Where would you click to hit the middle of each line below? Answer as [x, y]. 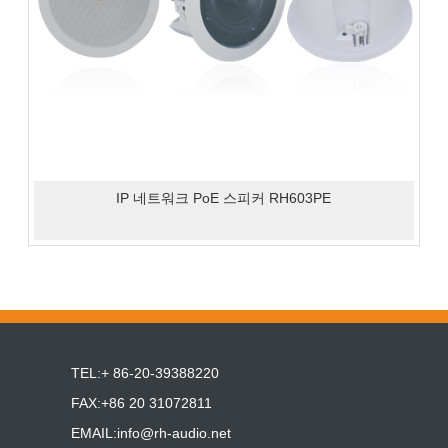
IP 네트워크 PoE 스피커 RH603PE [224, 198]
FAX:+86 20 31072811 [141, 403]
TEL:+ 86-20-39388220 [144, 373]
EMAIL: [93, 433]
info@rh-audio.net [173, 433]
